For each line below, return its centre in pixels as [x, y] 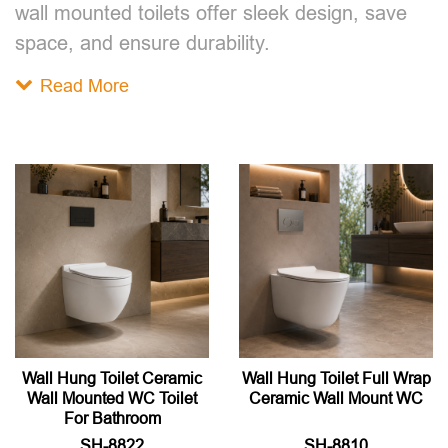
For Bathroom [112, 418]
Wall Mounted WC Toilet [112, 398]
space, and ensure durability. [142, 42]
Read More [84, 85]
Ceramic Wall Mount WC [336, 398]
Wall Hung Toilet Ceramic [112, 378]
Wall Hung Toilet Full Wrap [336, 378]
